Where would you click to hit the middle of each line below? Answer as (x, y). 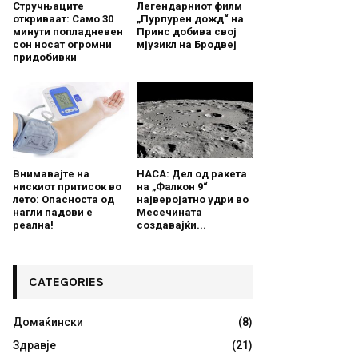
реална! (33, 225)
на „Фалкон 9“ (172, 187)
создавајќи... (171, 225)
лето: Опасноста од (64, 200)
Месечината (169, 213)
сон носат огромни (62, 44)
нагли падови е (53, 213)
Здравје (34, 346)
